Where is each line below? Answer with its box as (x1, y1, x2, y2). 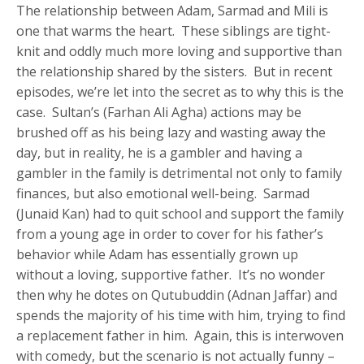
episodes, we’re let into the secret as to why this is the (16, 82, 344, 101)
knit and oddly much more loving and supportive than (16, 41, 343, 60)
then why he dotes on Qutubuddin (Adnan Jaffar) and (16, 285, 338, 304)
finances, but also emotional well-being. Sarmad (16, 184, 310, 202)
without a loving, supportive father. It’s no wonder (16, 265, 326, 284)
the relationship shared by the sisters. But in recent (16, 62, 333, 80)
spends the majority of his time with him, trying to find (16, 305, 346, 324)
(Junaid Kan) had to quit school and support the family (16, 204, 344, 223)
